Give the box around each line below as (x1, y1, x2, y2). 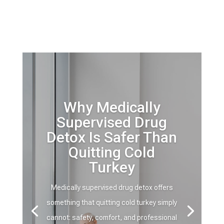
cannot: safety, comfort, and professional (46, 213, 177, 221)
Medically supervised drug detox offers (50, 183, 173, 191)
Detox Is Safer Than (46, 128, 177, 146)
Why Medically (63, 98, 160, 116)
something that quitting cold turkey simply (46, 198, 177, 206)
